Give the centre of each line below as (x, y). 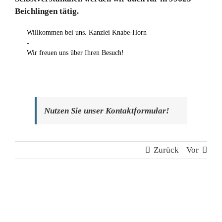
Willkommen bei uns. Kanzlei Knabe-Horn (86, 33)
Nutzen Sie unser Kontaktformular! (107, 111)
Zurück (166, 150)
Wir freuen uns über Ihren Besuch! (75, 53)
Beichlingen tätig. (47, 11)
